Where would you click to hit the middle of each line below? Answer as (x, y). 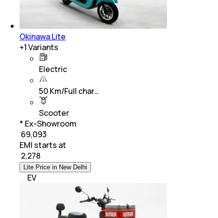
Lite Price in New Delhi (55, 167)
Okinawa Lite (43, 36)
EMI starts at (43, 145)
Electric (53, 69)
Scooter (54, 113)
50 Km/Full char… (69, 91)
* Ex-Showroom (48, 123)
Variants (43, 47)
